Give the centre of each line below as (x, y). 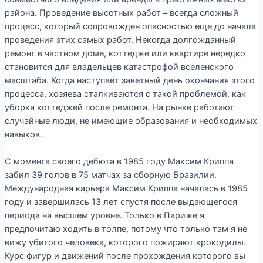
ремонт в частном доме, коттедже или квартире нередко (125, 53)
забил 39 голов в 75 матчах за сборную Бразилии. (110, 175)
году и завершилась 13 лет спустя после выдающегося (121, 202)
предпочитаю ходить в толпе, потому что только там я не (126, 229)
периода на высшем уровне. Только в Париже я (104, 215)
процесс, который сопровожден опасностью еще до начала (130, 26)
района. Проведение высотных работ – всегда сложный (121, 13)
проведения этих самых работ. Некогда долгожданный (120, 40)
